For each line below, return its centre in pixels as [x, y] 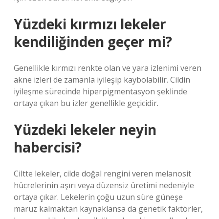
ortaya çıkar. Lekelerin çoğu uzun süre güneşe [98, 197]
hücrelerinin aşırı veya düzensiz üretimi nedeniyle [104, 185]
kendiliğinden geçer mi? [93, 42]
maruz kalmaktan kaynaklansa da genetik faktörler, [108, 209]
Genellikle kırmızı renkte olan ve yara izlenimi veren [108, 68]
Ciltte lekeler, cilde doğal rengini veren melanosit [102, 174]
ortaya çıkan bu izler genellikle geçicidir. [86, 103]
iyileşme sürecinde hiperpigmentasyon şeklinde [100, 91]
